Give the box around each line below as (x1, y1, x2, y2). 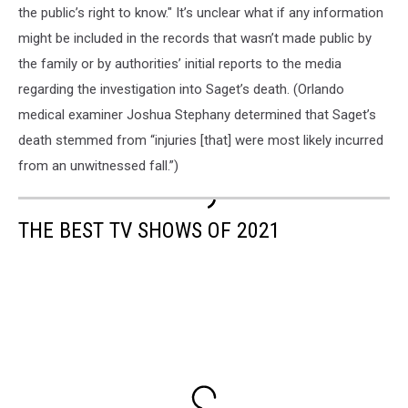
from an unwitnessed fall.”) (18, 158, 178, 175)
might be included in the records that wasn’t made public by (18, 30, 372, 47)
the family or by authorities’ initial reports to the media (18, 56, 342, 73)
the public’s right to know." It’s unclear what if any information (18, 5, 383, 22)
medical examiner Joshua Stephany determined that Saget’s (18, 107, 376, 124)
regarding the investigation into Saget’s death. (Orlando (18, 81, 344, 98)
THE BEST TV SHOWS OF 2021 (18, 218, 280, 244)
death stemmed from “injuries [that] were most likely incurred (18, 132, 383, 149)
